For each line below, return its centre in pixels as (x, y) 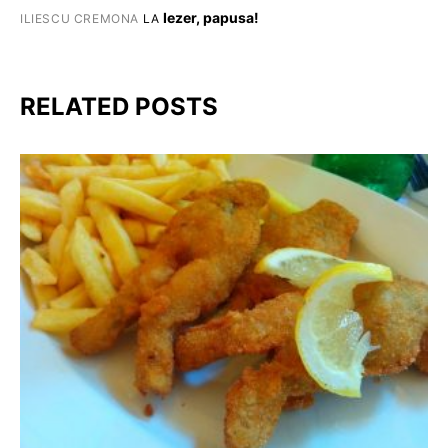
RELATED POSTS (119, 106)
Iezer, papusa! (211, 17)
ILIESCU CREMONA (79, 18)
